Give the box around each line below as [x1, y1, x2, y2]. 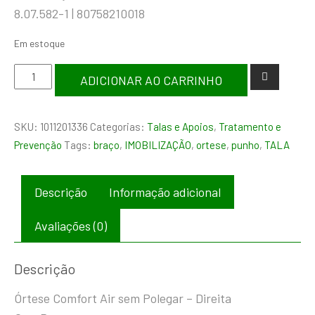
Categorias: [90, 120, 147, 133]
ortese [196, 139, 226, 151]
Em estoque [14, 37, 65, 49]
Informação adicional [109, 184, 221, 200]
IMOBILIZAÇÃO [124, 139, 191, 151]
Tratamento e [219, 120, 281, 133]
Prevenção [14, 139, 62, 151]
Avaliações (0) [34, 218, 107, 233]
